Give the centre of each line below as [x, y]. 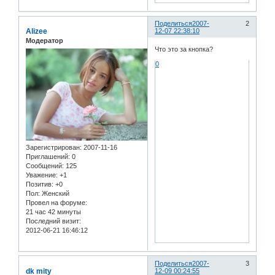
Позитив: [40, 184]
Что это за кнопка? [184, 49]
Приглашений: [48, 156]
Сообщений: [45, 165]
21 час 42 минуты [53, 211]
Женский [55, 193]
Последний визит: [53, 221]
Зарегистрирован [53, 147]
